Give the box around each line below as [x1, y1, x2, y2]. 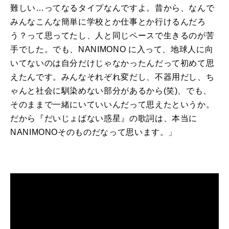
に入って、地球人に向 [128, 45, 214, 54]
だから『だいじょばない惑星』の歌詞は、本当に [10, 114, 198, 123]
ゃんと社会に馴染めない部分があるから [10, 86, 164, 96]
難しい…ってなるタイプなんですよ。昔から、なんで [10, 4, 215, 13]
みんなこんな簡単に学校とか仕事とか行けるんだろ [10, 17, 206, 27]
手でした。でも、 [10, 45, 79, 54]
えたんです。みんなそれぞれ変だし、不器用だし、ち [10, 73, 215, 82]
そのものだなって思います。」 [58, 128, 177, 137]
